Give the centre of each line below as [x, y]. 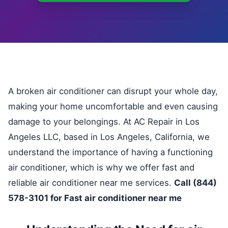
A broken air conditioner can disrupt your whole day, [113, 91]
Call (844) [195, 183]
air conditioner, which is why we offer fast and [101, 167]
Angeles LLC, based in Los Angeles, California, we [109, 137]
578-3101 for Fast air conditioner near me [95, 198]
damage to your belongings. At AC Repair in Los [104, 122]
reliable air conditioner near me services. [91, 183]
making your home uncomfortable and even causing [113, 106]
